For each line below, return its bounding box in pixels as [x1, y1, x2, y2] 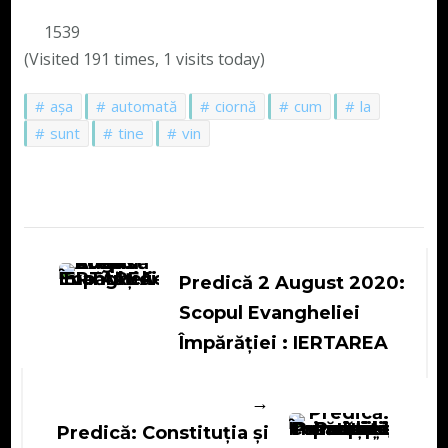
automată [110, 96, 177, 117]
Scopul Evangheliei [178, 302, 360, 325]
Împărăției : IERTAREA [178, 332, 388, 355]
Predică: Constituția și [57, 422, 270, 445]
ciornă [214, 96, 256, 117]
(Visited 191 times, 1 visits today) [23, 48, 265, 71]
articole [22, 301, 148, 341]
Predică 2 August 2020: [178, 272, 405, 295]
